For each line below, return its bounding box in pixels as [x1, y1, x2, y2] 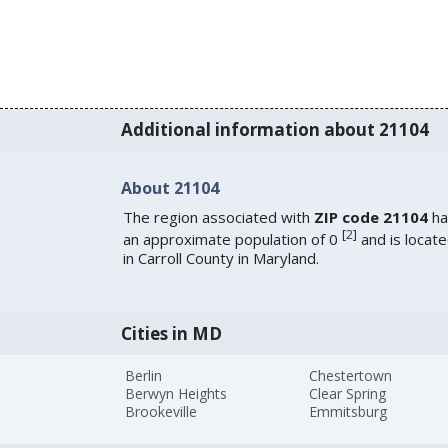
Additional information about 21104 [120, 118, 429, 142]
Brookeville [125, 401, 198, 421]
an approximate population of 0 [122, 228, 342, 249]
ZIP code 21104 [313, 206, 428, 227]
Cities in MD [120, 322, 222, 346]
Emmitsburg [309, 401, 388, 421]
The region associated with [122, 206, 314, 227]
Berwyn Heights [125, 383, 228, 403]
